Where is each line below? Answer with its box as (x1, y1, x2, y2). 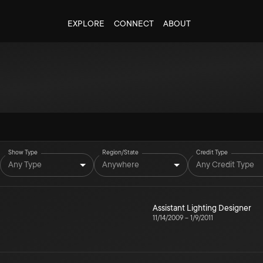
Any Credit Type (196, 159, 254, 169)
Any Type (8, 159, 42, 169)
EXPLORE (67, 19, 104, 28)
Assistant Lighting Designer (153, 203, 251, 213)
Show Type (8, 149, 38, 156)
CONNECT (113, 19, 154, 28)
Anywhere (102, 159, 139, 169)
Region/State (102, 149, 139, 156)
